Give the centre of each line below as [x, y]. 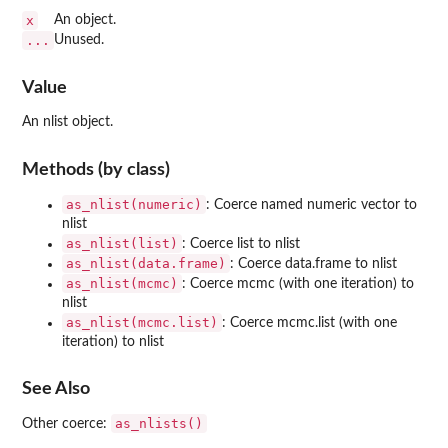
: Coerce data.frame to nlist [313, 263]
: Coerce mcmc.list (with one [309, 322]
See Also [56, 389]
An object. [85, 19]
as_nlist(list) [122, 243]
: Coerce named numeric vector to [311, 204]
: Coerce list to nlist [241, 243]
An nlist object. [67, 122]
